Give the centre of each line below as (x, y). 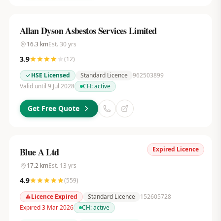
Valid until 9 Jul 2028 (47, 86)
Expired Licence (176, 149)
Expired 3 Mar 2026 (46, 207)
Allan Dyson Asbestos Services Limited (88, 31)
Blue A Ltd (39, 152)
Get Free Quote (53, 108)
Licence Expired (54, 197)
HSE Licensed (50, 75)
